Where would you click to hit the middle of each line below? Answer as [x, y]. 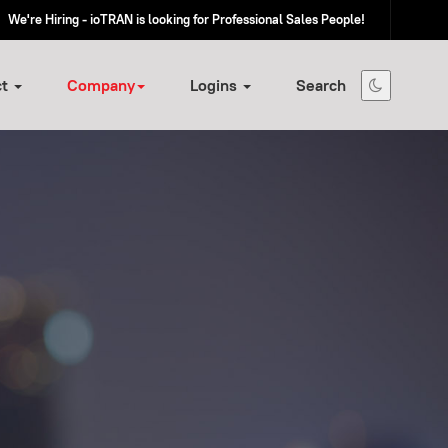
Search [321, 85]
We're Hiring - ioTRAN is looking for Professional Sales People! [186, 19]
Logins [215, 85]
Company [101, 85]
